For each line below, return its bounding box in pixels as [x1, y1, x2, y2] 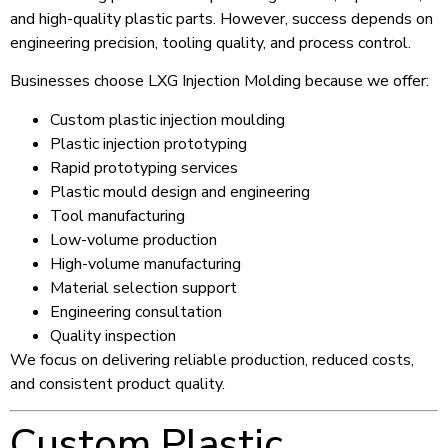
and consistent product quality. [10, 372, 225, 395]
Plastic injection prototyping [50, 132, 247, 155]
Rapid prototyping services [50, 156, 238, 179]
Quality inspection [50, 324, 176, 347]
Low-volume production [50, 228, 217, 251]
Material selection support [50, 276, 237, 299]
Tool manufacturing [50, 204, 185, 227]
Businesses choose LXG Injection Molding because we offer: [10, 70, 429, 93]
